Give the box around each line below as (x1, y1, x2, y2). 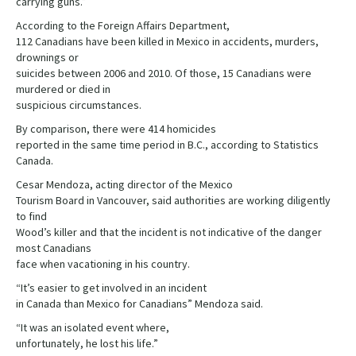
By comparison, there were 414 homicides (16, 122, 216, 137)
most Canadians (16, 241, 91, 256)
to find (16, 209, 47, 224)
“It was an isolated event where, (16, 320, 169, 335)
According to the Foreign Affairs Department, (16, 18, 230, 33)
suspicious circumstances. (16, 98, 141, 113)
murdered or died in (16, 82, 110, 97)
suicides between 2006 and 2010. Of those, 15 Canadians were (16, 66, 311, 81)
